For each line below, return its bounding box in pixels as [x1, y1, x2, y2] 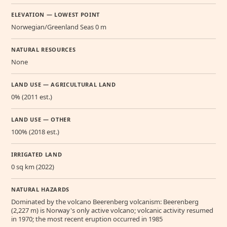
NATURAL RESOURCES [11, 45, 76, 53]
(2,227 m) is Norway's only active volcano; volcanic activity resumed [11, 205, 213, 215]
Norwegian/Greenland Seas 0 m [11, 22, 106, 31]
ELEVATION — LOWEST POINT [11, 10, 100, 18]
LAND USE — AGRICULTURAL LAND [11, 80, 116, 88]
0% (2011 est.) [11, 92, 52, 101]
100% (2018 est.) [11, 127, 59, 136]
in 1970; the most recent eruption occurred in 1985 [11, 214, 163, 223]
